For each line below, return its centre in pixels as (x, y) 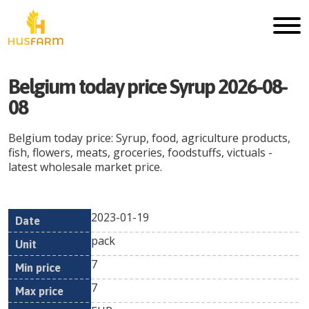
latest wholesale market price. (85, 167)
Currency (281, 232)
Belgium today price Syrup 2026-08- (148, 86)
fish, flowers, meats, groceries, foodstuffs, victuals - (140, 152)
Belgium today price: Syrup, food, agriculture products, (149, 138)
